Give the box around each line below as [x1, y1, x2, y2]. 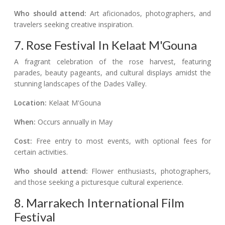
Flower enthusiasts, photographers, [87, 166, 211, 176]
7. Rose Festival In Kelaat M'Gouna [14, 38, 197, 53]
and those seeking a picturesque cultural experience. [14, 177, 183, 187]
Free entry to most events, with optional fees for [32, 136, 211, 146]
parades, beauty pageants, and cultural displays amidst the [14, 68, 211, 78]
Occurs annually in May [36, 117, 113, 127]
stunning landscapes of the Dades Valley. [14, 79, 147, 89]
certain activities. [14, 147, 68, 157]
